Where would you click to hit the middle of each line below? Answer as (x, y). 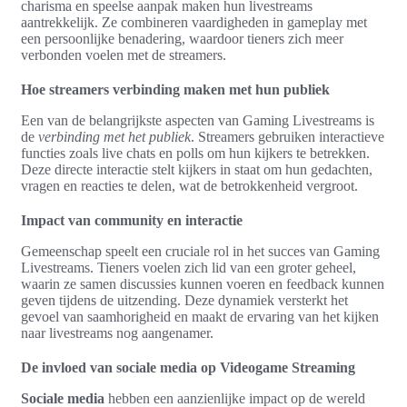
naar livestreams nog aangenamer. (117, 333)
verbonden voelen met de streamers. (124, 55)
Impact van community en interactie (132, 220)
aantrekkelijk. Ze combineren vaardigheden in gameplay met (194, 22)
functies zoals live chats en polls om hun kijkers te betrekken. (195, 153)
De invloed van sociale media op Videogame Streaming (188, 367)
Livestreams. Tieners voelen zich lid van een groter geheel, (189, 267)
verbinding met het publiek (114, 136)
